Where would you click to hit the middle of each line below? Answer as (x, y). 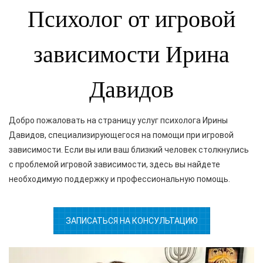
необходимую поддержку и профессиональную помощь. (119, 179)
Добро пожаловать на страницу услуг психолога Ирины (118, 120)
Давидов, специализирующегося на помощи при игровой (121, 135)
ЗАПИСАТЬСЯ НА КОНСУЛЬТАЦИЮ (131, 220)
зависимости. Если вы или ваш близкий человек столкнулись (129, 149)
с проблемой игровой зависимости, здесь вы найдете (114, 164)
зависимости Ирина (131, 54)
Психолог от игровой (131, 19)
